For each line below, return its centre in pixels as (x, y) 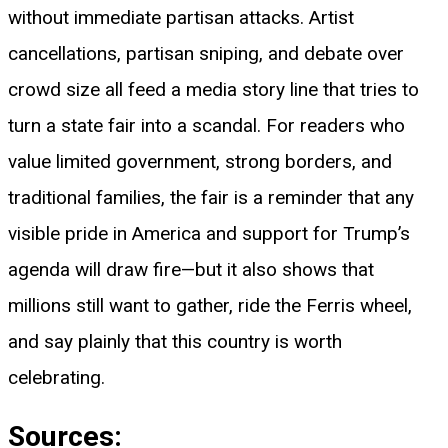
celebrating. (56, 377)
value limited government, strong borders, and (200, 161)
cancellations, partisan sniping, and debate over (206, 53)
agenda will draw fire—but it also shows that (191, 269)
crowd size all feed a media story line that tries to (213, 89)
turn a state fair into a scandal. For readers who (206, 125)
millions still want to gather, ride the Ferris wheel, (210, 305)
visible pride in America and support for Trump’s (209, 233)
